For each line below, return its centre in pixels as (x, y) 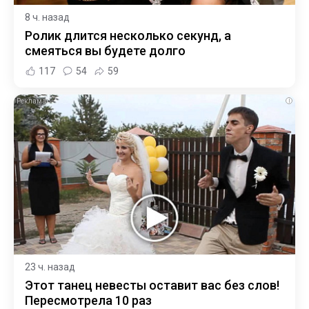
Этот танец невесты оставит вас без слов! (152, 286)
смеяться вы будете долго (105, 50)
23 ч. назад (50, 267)
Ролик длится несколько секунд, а (128, 35)
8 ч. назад (47, 17)
